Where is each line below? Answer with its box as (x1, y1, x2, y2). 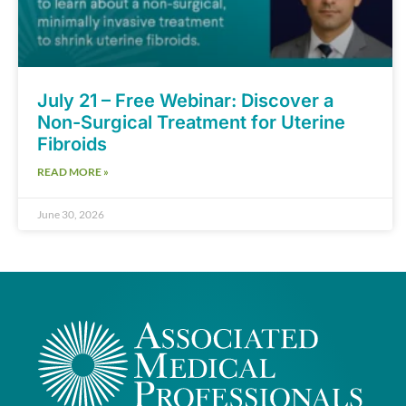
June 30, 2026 (37, 208, 104, 222)
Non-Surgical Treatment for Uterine (37, 111, 345, 134)
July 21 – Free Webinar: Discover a (37, 90, 333, 112)
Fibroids (37, 133, 107, 156)
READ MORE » (37, 165, 109, 179)
